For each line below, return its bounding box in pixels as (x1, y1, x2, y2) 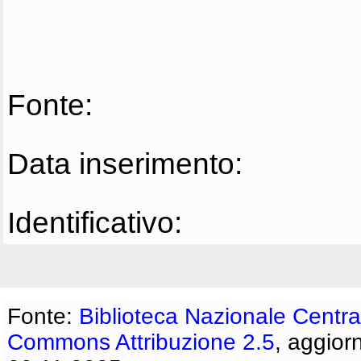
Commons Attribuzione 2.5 (7, 330, 275, 355)
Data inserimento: (7, 147, 243, 180)
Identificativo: (7, 205, 182, 239)
